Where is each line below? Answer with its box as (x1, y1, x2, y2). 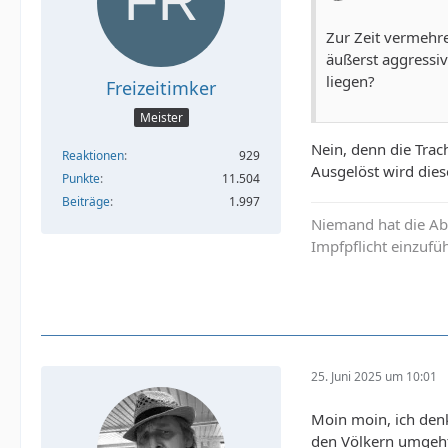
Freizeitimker (106, 75, 216, 100)
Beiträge (62, 193, 110, 211)
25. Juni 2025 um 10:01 (311, 368, 437, 386)
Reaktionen (62, 147, 124, 165)
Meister (139, 109, 183, 127)
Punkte (62, 170, 100, 188)
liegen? (326, 70, 375, 91)
